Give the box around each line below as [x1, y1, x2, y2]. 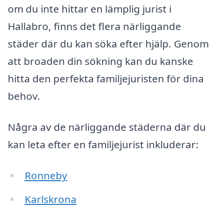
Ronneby [24, 168, 67, 182]
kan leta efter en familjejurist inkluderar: [8, 137, 199, 151]
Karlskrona [24, 192, 77, 206]
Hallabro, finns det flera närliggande [8, 19, 181, 33]
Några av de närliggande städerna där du [8, 120, 206, 134]
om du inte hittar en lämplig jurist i [8, 2, 171, 16]
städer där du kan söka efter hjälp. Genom [8, 37, 209, 51]
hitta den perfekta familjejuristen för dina [8, 72, 204, 86]
